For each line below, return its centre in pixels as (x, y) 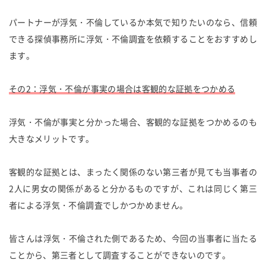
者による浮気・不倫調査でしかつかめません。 (99, 205)
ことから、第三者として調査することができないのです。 (120, 254)
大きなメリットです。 (52, 138)
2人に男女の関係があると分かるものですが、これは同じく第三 (133, 188)
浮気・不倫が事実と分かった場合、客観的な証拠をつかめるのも (133, 121)
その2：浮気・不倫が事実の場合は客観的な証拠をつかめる (122, 88)
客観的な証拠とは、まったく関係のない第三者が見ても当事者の (133, 171)
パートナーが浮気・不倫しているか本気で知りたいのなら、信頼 (133, 22)
